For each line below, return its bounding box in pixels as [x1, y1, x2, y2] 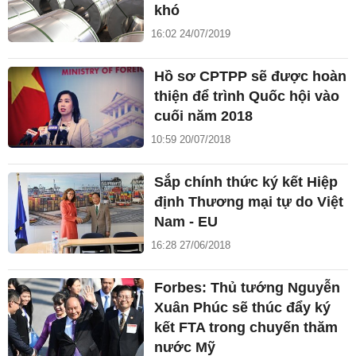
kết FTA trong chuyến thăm [154, 319, 339, 335]
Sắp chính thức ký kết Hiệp [154, 173, 339, 190]
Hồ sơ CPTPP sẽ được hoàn [154, 68, 347, 84]
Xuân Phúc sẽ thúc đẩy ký [154, 299, 331, 315]
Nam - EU [154, 213, 219, 230]
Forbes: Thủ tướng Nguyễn [154, 279, 341, 296]
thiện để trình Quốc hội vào [154, 87, 340, 104]
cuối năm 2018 [154, 107, 253, 124]
